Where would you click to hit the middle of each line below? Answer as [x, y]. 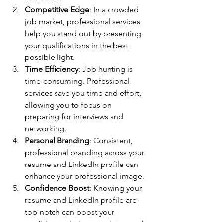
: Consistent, [112, 140]
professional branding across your [85, 152]
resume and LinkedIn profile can [83, 164]
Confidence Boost [57, 188]
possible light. [50, 57]
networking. [46, 128]
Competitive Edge [57, 9]
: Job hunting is [107, 69]
